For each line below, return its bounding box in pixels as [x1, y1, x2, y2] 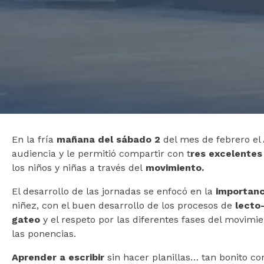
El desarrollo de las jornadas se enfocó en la [12, 185, 216, 197]
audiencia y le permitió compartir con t [12, 147, 190, 159]
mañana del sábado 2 [57, 133, 160, 145]
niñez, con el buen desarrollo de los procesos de [12, 199, 235, 211]
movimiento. [146, 161, 204, 173]
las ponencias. [12, 227, 76, 239]
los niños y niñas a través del [12, 161, 146, 173]
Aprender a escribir [12, 251, 104, 263]
